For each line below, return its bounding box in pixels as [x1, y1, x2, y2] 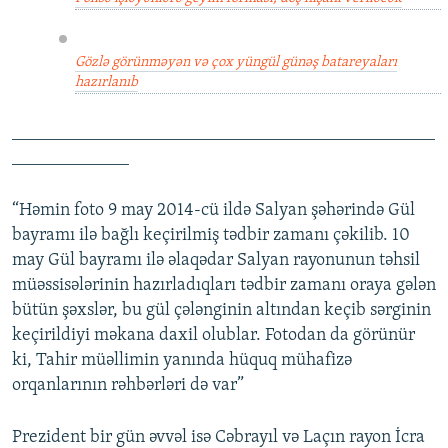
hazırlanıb [74, 75, 138, 91]
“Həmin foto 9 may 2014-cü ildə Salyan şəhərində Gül [12, 201, 415, 221]
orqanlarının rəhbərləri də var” [12, 376, 244, 396]
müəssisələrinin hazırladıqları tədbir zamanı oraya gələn [12, 276, 436, 296]
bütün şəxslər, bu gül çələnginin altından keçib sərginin [12, 301, 431, 321]
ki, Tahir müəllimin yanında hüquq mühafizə [12, 351, 352, 371]
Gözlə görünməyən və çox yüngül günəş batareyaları [74, 55, 397, 71]
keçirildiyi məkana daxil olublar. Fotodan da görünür [12, 326, 415, 346]
